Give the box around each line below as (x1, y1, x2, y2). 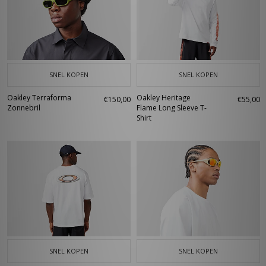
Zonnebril (7, 103, 40, 113)
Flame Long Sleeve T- (137, 103, 207, 113)
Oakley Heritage (137, 93, 191, 103)
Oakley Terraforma (7, 93, 71, 103)
